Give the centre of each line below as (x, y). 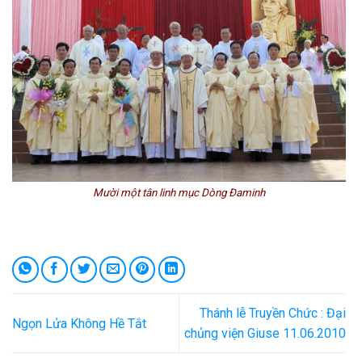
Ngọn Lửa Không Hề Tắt (79, 323)
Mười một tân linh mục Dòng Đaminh (179, 193)
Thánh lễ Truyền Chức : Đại (273, 314)
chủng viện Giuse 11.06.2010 (265, 334)
